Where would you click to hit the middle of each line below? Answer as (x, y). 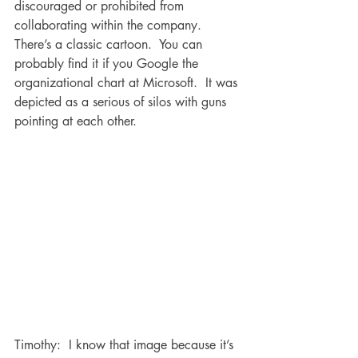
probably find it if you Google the (108, 64)
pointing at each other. (80, 121)
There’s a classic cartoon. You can (110, 44)
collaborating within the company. (112, 25)
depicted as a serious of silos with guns (122, 102)
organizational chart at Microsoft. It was (128, 83)
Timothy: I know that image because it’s (126, 345)
